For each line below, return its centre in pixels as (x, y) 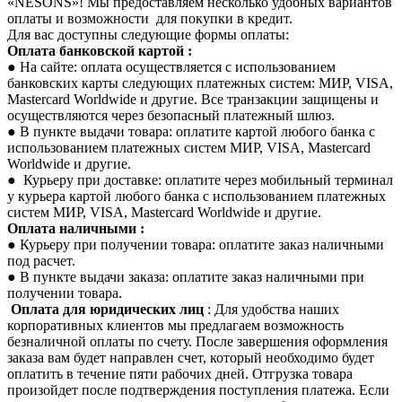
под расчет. (41, 260)
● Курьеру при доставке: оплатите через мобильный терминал (200, 179)
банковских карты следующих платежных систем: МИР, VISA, (200, 83)
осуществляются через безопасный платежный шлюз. (171, 115)
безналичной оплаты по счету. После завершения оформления (197, 341)
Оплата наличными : (76, 228)
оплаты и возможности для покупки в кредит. (150, 18)
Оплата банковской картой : (100, 50)
